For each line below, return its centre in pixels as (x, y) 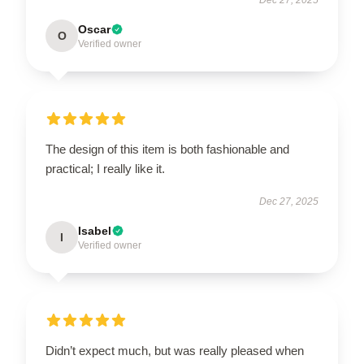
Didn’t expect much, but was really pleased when (175, 350)
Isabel (95, 230)
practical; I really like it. (105, 168)
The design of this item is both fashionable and (167, 149)
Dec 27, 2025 (289, 201)
